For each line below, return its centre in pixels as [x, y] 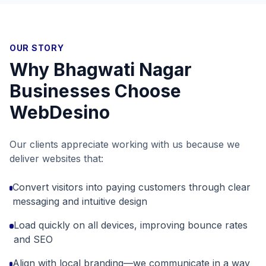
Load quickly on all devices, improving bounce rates [131, 225]
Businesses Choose [95, 91]
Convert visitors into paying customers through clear [132, 187]
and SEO [34, 239]
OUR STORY [37, 48]
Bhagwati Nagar [123, 69]
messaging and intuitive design [80, 201]
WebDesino [60, 112]
